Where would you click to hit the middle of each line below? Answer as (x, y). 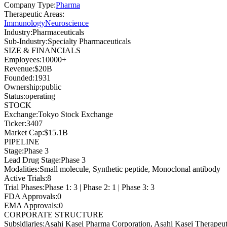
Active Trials (25, 178)
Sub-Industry (25, 41)
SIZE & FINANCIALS (42, 50)
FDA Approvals (30, 196)
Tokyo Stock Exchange (75, 114)
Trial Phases (23, 187)
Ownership (22, 87)
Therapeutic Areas (33, 14)
